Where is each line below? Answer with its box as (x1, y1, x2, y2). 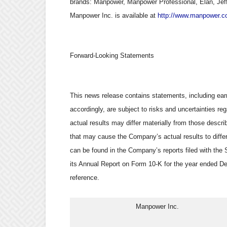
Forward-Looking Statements (70, 52, 154, 59)
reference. (70, 174, 99, 181)
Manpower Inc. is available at (70, 12, 158, 19)
